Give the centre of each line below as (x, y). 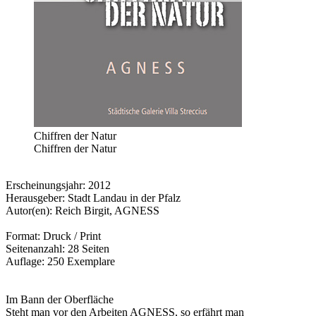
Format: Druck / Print (53, 236)
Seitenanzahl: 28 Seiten (57, 249)
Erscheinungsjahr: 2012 (58, 185)
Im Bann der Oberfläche (60, 299)
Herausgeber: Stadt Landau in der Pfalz (93, 198)
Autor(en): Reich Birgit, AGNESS (83, 211)
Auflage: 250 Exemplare (60, 261)
